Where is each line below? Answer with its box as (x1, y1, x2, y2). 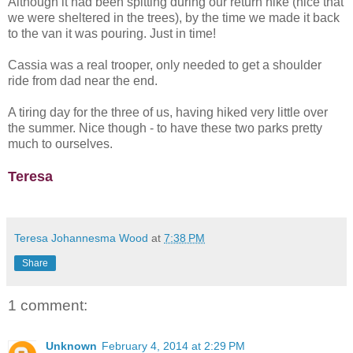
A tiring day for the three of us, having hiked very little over (8, 105, 328, 119)
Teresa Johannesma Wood (14, 231, 148, 244)
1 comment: (8, 296, 87, 314)
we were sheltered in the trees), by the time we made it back (8, 10, 340, 24)
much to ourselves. (8, 136, 113, 150)
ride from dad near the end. (8, 73, 161, 87)
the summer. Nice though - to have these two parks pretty (8, 121, 322, 135)
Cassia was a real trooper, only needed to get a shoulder (8, 58, 321, 72)
